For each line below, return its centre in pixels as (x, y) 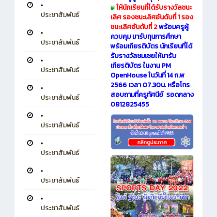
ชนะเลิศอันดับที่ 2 (135, 27)
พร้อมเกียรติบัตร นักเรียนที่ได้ (151, 46)
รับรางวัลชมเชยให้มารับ (143, 56)
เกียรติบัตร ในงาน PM (141, 65)
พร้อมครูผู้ (174, 27)
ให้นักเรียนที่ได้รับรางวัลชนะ (154, 7)
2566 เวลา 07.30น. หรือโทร (150, 85)
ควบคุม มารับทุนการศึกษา (146, 36)
